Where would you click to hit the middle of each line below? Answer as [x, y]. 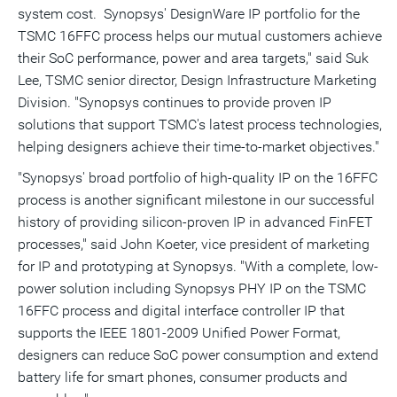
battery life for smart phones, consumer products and [183, 377]
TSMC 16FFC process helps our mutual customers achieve [200, 36]
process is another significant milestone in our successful [196, 200]
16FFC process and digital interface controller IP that [181, 311]
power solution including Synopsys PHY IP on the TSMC [192, 288]
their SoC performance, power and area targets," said [182, 58]
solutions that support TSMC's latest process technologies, [200, 125]
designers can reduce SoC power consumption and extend [198, 355]
